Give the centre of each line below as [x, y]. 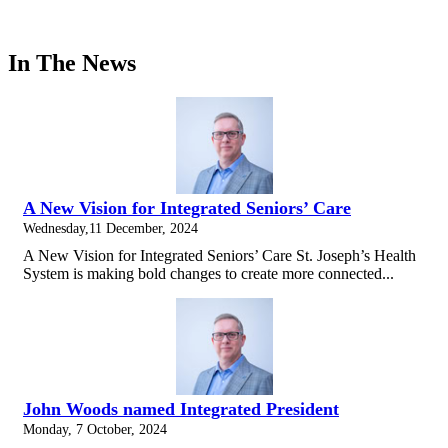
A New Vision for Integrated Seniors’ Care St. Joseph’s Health [219, 256]
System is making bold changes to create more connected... [208, 274]
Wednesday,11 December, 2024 [110, 228]
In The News [72, 63]
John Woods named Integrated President [181, 409]
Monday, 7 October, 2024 [95, 429]
